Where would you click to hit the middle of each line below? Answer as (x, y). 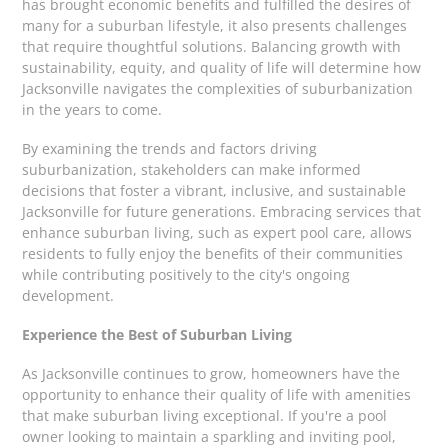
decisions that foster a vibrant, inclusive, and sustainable (214, 190)
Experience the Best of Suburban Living (157, 334)
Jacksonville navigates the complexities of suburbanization (218, 88)
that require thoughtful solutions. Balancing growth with (212, 46)
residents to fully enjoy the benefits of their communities (213, 253)
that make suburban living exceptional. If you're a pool (205, 416)
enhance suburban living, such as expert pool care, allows (217, 232)
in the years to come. (92, 109)
